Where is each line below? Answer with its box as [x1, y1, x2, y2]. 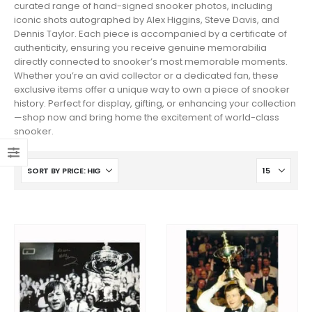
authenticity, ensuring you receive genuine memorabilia [14, 40, 267, 54]
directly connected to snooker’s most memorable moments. [14, 54, 288, 68]
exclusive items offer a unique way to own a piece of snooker [14, 82, 290, 96]
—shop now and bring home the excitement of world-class [14, 110, 279, 124]
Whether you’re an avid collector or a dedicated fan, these [14, 68, 279, 82]
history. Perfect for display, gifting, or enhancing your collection [14, 96, 296, 110]
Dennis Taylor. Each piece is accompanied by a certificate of [14, 26, 287, 40]
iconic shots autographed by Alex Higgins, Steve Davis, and [14, 13, 279, 26]
